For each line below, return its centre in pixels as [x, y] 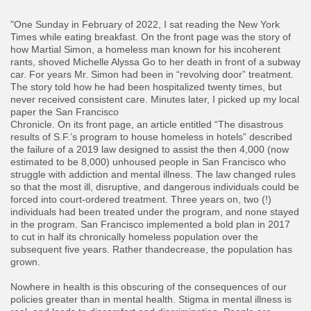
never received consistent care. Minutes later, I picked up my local [155, 100]
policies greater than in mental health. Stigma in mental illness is [151, 300]
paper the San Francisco [65, 112]
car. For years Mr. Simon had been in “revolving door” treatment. [152, 75]
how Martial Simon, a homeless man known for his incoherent [145, 50]
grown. [25, 262]
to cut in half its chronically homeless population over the [134, 237]
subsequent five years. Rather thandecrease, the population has [151, 250]
